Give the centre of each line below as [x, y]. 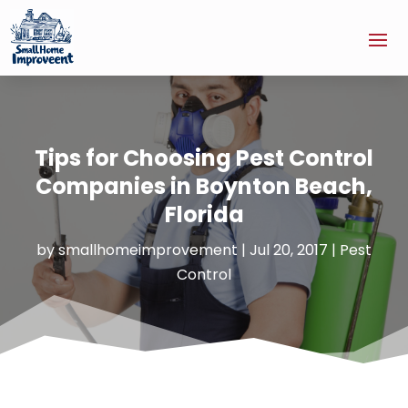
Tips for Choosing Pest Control [204, 158]
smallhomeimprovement [148, 250]
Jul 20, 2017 [289, 250]
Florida [204, 215]
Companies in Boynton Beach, [204, 187]
